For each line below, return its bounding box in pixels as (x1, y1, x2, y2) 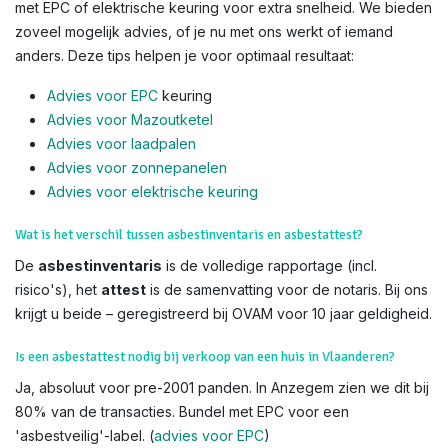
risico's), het (15, 281, 101, 298)
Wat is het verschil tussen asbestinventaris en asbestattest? (15, 226, 363, 243)
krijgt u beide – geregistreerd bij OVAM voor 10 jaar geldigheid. (15, 305, 432, 322)
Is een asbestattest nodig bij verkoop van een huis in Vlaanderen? (15, 348, 395, 365)
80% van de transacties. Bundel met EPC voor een (15, 403, 349, 420)
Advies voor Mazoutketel (47, 111, 213, 128)
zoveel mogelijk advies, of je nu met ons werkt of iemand (15, 23, 393, 40)
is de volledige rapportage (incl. (162, 257, 377, 274)
